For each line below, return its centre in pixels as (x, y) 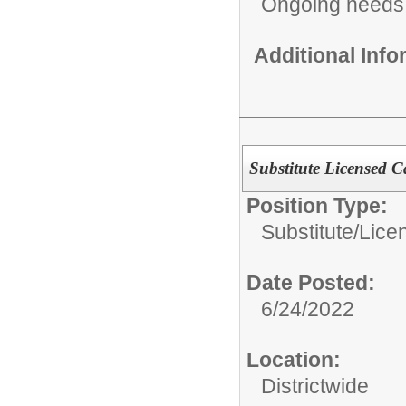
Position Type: (317, 206)
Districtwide (315, 387)
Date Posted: (311, 283)
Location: (294, 360)
